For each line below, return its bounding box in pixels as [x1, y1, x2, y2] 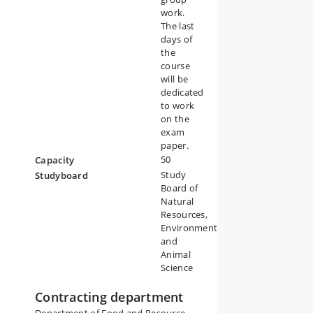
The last [161, 20, 195, 32]
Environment [161, 221, 218, 234]
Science [161, 261, 194, 274]
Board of [161, 182, 198, 194]
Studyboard [35, 169, 89, 182]
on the [161, 112, 189, 125]
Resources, [161, 208, 208, 221]
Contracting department [35, 289, 184, 305]
